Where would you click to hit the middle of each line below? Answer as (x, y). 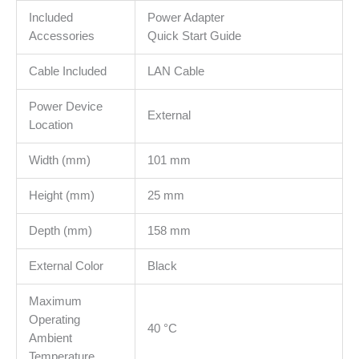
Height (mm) (61, 195)
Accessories (61, 36)
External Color (66, 266)
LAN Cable (175, 71)
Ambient (50, 338)
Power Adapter (186, 17)
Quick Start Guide (194, 36)
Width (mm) (59, 160)
